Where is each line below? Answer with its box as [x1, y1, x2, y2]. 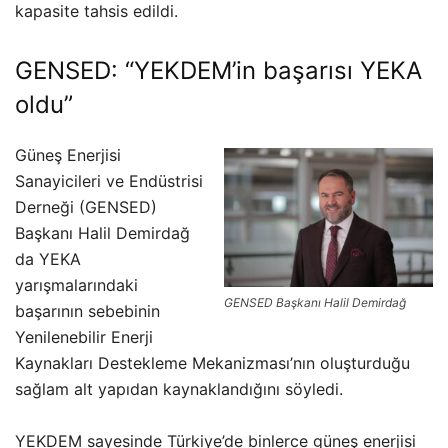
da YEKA [15, 249, 81, 269]
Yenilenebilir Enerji [15, 327, 153, 347]
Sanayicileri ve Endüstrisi [15, 171, 203, 191]
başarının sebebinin [15, 301, 160, 321]
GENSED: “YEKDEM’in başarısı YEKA [15, 56, 422, 85]
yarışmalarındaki [15, 275, 138, 295]
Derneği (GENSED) [15, 197, 157, 217]
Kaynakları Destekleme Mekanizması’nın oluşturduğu [15, 353, 410, 373]
